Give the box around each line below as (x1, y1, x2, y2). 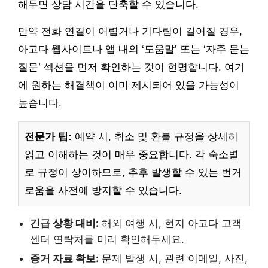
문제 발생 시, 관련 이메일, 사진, (99, 252, 248, 264)
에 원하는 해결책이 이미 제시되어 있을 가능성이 (18, 79, 239, 91)
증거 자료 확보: (30, 252, 99, 264)
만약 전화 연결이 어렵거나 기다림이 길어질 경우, (18, 25, 242, 37)
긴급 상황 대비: (30, 217, 99, 229)
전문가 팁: (25, 130, 72, 142)
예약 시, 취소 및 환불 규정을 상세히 (72, 130, 238, 142)
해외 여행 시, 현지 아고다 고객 (99, 217, 242, 229)
